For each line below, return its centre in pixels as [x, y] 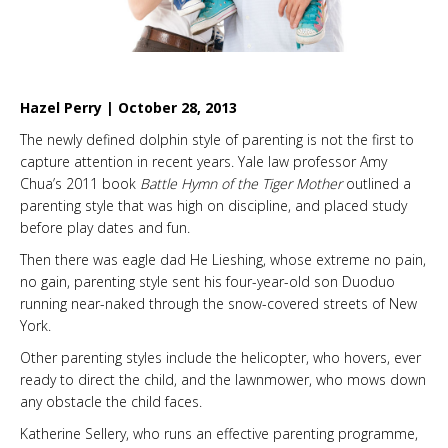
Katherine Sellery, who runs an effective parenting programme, [219, 433]
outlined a [378, 183]
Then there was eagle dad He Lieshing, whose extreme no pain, [223, 259]
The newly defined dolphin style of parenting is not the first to [217, 139]
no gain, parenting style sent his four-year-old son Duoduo [207, 281]
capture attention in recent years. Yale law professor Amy [203, 161]
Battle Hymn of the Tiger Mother [243, 183]
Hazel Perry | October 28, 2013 [128, 107]
